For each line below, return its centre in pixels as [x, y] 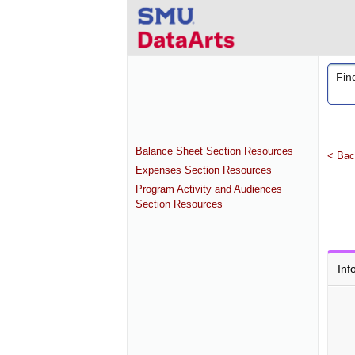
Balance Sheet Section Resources [214, 151]
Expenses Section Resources [204, 170]
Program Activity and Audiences [209, 189]
